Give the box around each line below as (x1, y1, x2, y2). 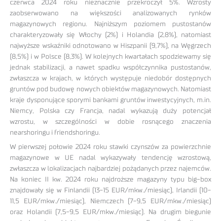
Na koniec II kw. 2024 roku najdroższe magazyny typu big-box (10, 176, 211, 183)
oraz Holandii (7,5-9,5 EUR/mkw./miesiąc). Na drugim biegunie (10, 208, 211, 216)
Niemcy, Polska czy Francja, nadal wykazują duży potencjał (10, 107, 211, 114)
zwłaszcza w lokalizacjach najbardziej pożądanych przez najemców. (10, 165, 211, 172)
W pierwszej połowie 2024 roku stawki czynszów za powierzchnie (10, 143, 211, 150)
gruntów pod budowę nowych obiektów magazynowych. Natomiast (10, 85, 211, 93)
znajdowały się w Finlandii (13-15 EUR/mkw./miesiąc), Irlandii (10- (10, 186, 211, 194)
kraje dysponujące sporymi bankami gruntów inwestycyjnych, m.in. (10, 96, 211, 104)
